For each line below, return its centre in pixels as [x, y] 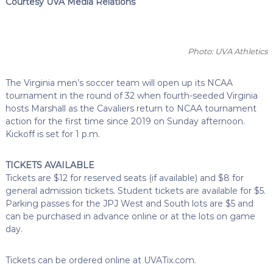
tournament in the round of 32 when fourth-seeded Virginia [131, 95]
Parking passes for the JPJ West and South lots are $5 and [129, 203]
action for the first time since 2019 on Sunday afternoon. [125, 121]
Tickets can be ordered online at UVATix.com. [101, 260]
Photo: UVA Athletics [228, 51]
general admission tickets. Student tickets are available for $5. [135, 190]
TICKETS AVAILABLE [50, 165]
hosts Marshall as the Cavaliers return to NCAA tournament [131, 108]
